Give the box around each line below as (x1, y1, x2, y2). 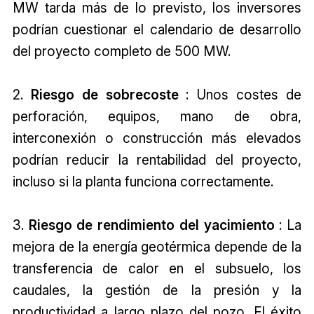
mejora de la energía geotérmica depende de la (12, 238, 302, 256)
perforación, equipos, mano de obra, (12, 108, 302, 125)
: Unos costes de (178, 86, 302, 104)
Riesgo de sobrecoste (30, 86, 179, 104)
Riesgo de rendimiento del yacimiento (28, 217, 275, 234)
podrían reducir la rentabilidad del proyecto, (12, 151, 302, 169)
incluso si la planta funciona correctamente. (12, 173, 273, 191)
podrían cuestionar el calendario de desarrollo (12, 21, 302, 39)
